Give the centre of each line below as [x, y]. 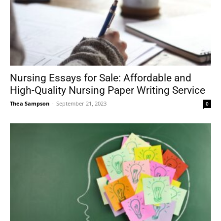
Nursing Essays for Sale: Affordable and [101, 78]
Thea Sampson [30, 103]
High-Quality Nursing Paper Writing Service [108, 90]
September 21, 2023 [81, 103]
